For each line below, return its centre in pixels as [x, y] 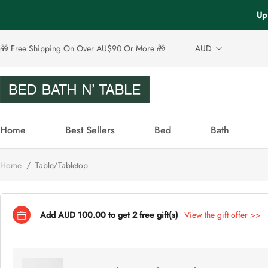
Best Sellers [90, 130]
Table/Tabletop [60, 165]
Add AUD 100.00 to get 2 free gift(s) [109, 214]
